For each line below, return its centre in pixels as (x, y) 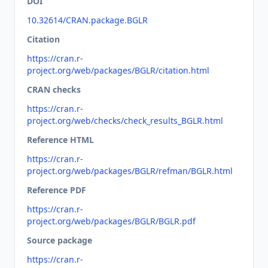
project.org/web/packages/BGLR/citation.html (118, 70)
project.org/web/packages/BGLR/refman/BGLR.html (130, 171)
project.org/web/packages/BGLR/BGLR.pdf (111, 221)
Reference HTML (60, 140)
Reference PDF (57, 190)
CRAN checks (54, 89)
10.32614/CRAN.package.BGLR (87, 20)
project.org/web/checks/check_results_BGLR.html (125, 121)
